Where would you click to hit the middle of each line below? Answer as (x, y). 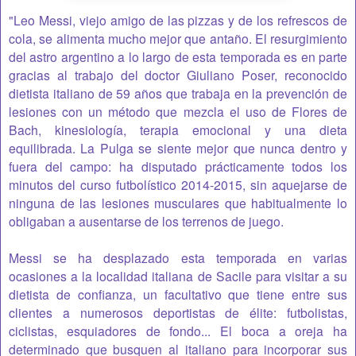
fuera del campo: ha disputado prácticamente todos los (178, 166)
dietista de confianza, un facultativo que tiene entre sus (178, 294)
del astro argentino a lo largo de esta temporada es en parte (178, 56)
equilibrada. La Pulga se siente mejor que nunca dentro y (178, 147)
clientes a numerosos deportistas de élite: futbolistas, (178, 312)
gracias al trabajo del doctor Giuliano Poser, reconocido (178, 74)
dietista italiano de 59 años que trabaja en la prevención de (178, 93)
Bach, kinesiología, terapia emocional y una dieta (178, 129)
